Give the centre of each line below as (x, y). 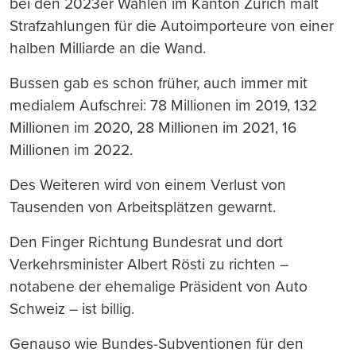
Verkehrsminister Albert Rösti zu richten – (149, 265)
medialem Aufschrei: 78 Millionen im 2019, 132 (163, 106)
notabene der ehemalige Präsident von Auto (159, 287)
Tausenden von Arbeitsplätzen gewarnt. (143, 207)
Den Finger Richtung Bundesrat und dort (146, 242)
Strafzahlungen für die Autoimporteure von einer (172, 26)
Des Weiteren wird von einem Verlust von (148, 185)
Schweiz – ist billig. (72, 309)
